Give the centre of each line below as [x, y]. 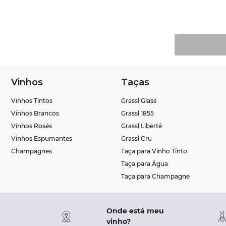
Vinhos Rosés [32, 126]
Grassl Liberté [142, 126]
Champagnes [32, 151]
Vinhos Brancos [35, 113]
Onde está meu [135, 211]
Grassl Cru [137, 138]
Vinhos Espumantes [42, 138]
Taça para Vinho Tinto [154, 151]
